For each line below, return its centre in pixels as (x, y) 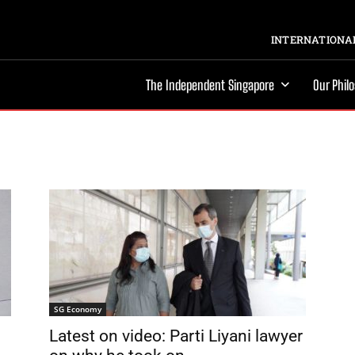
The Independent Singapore (210, 85)
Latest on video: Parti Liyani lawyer (176, 336)
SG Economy (78, 309)
